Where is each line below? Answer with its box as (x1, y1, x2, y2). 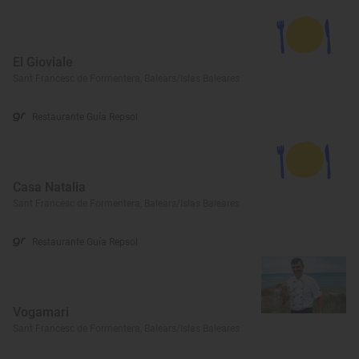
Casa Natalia (13, 179, 86, 195)
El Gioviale (13, 54, 73, 70)
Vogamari (13, 304, 69, 320)
